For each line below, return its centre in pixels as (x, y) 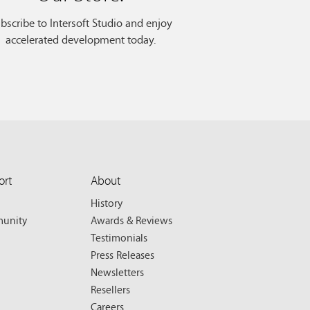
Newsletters (117, 272)
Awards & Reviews (131, 220)
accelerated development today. (80, 39)
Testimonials (119, 237)
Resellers (110, 289)
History (107, 202)
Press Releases (122, 254)
